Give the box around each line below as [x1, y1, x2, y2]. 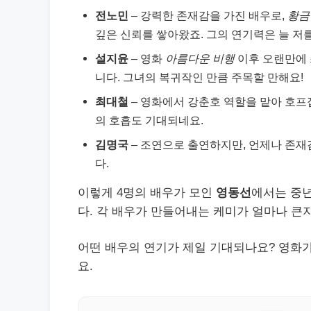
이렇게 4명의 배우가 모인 [78, 185, 216, 199]
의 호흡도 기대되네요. [95, 113, 203, 126]
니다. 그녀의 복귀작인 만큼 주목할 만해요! [95, 70, 303, 83]
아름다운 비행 [165, 51, 235, 65]
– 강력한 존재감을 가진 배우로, [128, 8, 287, 22]
